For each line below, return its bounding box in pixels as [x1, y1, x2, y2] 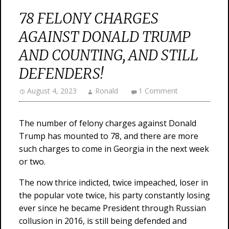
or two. [19, 156, 45, 167]
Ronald [95, 86, 118, 96]
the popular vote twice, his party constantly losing [19, 190, 210, 201]
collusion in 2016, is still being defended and [19, 215, 187, 226]
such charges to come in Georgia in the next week [19, 143, 209, 154]
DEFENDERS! [19, 64, 103, 83]
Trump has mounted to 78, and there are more [19, 130, 198, 142]
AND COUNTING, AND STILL [19, 46, 198, 64]
